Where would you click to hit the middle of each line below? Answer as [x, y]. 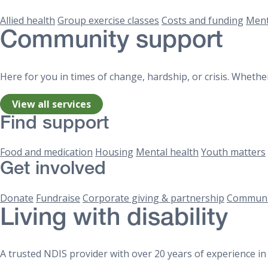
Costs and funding [202, 21]
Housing [114, 152]
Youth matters [233, 152]
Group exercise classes [108, 21]
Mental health [167, 152]
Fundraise [58, 198]
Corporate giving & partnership [153, 198]
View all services [52, 104]
